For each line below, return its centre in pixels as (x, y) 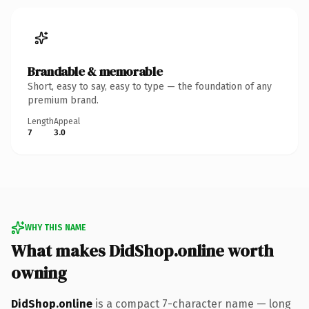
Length (41, 121)
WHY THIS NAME (55, 227)
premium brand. (63, 100)
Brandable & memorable (95, 71)
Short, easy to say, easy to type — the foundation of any (150, 86)
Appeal (67, 121)
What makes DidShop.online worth (142, 250)
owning (39, 272)
